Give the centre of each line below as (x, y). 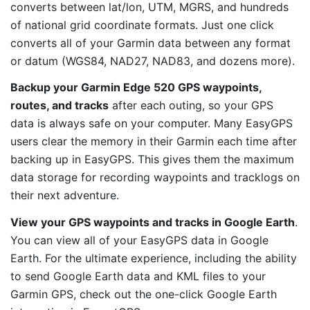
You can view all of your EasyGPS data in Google (139, 240)
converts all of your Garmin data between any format (151, 43)
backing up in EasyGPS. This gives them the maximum (152, 159)
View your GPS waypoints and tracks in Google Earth (153, 222)
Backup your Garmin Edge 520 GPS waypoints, (136, 88)
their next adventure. (65, 195)
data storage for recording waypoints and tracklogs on (155, 177)
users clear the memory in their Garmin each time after (154, 142)
